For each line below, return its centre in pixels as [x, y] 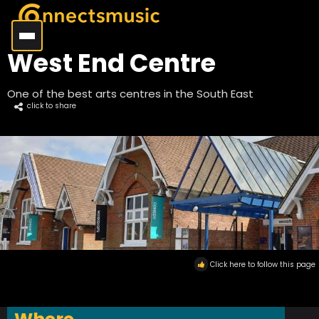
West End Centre [111, 63]
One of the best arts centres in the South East [130, 94]
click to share [52, 106]
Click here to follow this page [263, 264]
